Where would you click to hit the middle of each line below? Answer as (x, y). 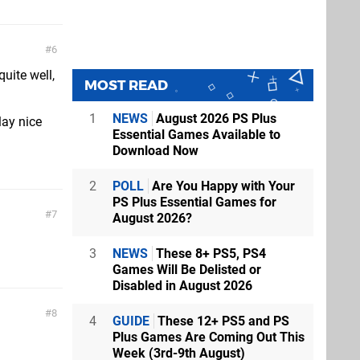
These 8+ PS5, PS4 (209, 253)
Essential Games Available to (196, 134)
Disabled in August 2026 (182, 285)
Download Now (155, 150)
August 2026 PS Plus (215, 118)
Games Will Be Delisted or (187, 269)
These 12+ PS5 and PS (222, 321)
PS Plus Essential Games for (194, 202)
